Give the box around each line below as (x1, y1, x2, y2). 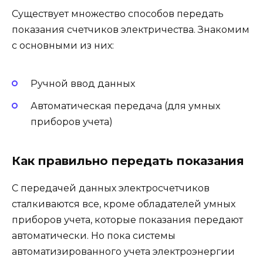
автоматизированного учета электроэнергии (12, 246, 235, 258)
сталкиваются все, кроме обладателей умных (12, 198, 235, 210)
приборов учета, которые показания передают (12, 214, 243, 226)
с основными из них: (12, 39, 114, 51)
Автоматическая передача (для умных (31, 100, 220, 112)
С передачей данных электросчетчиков (12, 183, 210, 194)
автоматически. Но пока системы (12, 230, 176, 242)
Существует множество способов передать (12, 8, 224, 19)
